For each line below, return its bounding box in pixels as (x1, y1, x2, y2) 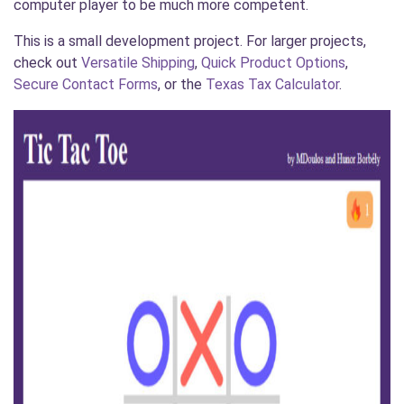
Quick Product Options (201, 54, 345, 71)
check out (14, 54, 81, 71)
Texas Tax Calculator (206, 76, 339, 93)
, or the (158, 76, 206, 93)
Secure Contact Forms (14, 76, 158, 93)
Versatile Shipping (81, 54, 195, 71)
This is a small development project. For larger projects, (14, 32, 366, 50)
